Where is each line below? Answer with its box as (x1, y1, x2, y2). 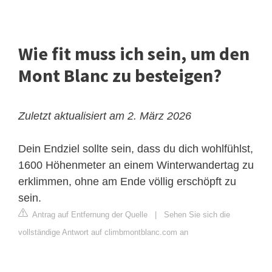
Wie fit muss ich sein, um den (18, 42, 250, 66)
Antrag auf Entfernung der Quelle (30, 210, 148, 220)
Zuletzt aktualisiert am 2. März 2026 (18, 110, 191, 123)
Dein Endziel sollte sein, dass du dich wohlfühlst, (18, 143, 253, 155)
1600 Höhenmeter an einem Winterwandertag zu (18, 159, 254, 172)
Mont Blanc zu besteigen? (18, 64, 222, 87)
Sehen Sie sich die (164, 210, 230, 220)
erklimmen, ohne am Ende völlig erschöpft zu (18, 175, 236, 188)
